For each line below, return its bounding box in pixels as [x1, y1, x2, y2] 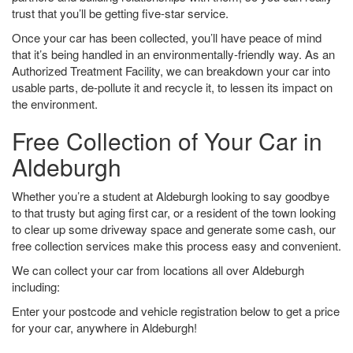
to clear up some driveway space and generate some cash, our [12, 221, 336, 237]
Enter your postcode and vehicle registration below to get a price [12, 303, 340, 319]
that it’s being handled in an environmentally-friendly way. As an [12, 46, 335, 62]
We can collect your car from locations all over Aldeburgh [12, 262, 304, 278]
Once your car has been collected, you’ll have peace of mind [12, 29, 321, 46]
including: [12, 278, 60, 295]
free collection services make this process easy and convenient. [12, 237, 341, 254]
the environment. [12, 95, 98, 112]
